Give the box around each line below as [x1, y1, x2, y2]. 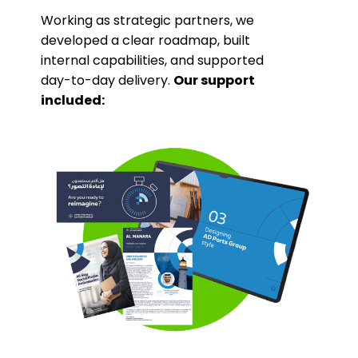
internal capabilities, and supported [41, 51, 265, 70]
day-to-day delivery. [41, 71, 174, 89]
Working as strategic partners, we [41, 11, 255, 30]
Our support [173, 71, 256, 89]
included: [41, 91, 105, 109]
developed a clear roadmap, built [41, 31, 251, 50]
